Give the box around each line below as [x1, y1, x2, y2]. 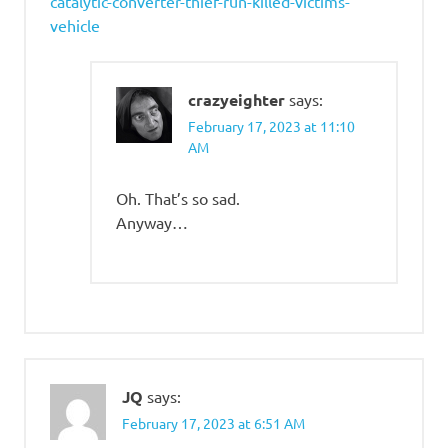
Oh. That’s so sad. [116, 187, 240, 208]
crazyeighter [188, 89, 285, 111]
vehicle [50, 15, 100, 36]
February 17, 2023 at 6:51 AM [122, 413, 305, 432]
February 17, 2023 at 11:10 [188, 117, 355, 136]
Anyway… [116, 211, 188, 232]
